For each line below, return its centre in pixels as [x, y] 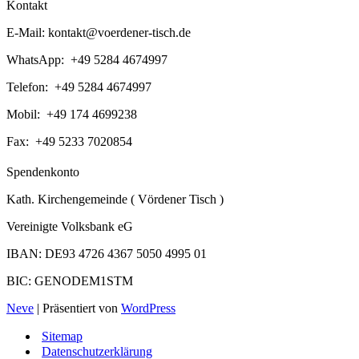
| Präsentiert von [77, 309]
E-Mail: [27, 33]
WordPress [148, 309]
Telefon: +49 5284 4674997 [79, 87]
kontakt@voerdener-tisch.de [119, 33]
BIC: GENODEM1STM [70, 281]
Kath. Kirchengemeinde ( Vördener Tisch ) [115, 200]
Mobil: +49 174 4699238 [72, 115]
